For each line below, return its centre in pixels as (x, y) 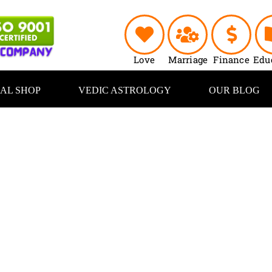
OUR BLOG (234, 90)
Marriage (188, 59)
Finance (231, 59)
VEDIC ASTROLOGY (124, 90)
